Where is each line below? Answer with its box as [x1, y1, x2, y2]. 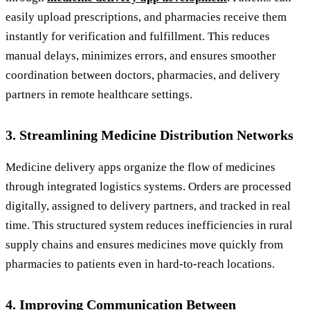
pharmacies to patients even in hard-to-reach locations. [6, 257, 277, 271]
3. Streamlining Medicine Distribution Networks [6, 127, 293, 143]
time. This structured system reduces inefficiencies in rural [6, 218, 293, 232]
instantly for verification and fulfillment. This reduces [6, 29, 270, 43]
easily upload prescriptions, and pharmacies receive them [6, 10, 286, 24]
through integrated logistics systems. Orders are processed [6, 179, 291, 193]
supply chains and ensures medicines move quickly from [6, 237, 283, 251]
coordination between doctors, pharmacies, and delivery [6, 68, 280, 82]
